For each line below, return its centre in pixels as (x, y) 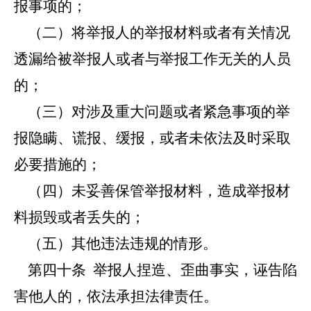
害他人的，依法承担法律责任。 (116, 296)
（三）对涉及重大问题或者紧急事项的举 (152, 112)
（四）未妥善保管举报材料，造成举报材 (152, 191)
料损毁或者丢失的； (79, 217)
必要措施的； (58, 165)
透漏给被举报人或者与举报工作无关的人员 (152, 59)
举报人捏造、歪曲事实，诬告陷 (192, 270)
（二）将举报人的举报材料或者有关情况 (152, 33)
